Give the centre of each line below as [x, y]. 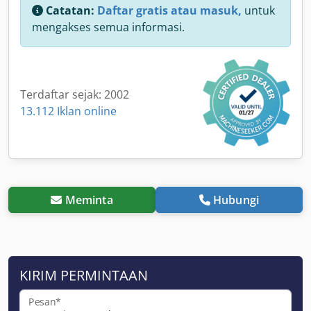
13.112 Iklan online [68, 111]
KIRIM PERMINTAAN [84, 275]
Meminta [89, 200]
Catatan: [70, 10]
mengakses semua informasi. [108, 27]
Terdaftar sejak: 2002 [75, 94]
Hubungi [236, 200]
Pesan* [45, 302]
